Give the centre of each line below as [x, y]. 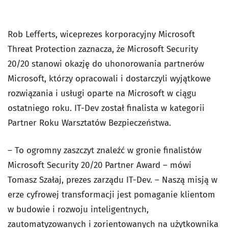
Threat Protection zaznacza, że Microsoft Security [103, 49]
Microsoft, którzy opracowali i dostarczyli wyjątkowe [109, 79]
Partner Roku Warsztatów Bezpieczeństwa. [89, 123]
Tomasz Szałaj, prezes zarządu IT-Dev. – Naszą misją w [112, 180]
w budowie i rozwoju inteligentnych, [78, 209]
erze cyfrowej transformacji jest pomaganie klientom [111, 195]
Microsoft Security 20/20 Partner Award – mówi [99, 165]
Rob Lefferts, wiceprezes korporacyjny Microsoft [101, 34]
